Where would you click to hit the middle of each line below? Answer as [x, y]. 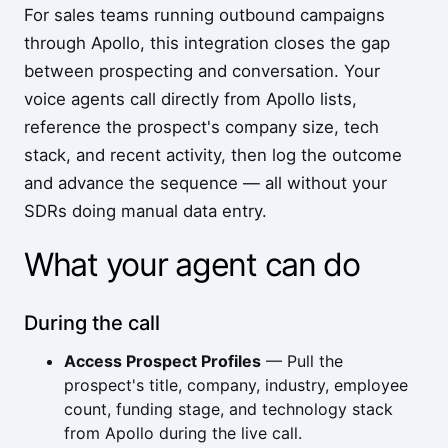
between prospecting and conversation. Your [202, 71]
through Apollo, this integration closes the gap [207, 43]
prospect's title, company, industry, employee [236, 385]
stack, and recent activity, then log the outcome [213, 155]
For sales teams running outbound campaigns [204, 15]
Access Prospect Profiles [162, 361]
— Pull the [302, 361]
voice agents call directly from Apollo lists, [190, 99]
